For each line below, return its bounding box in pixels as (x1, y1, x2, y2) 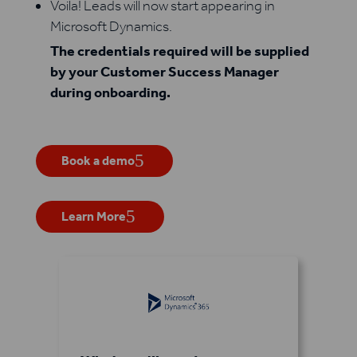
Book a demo (61, 153, 135, 169)
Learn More (61, 209, 126, 225)
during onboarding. (49, 84, 171, 102)
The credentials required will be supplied (49, 42, 309, 61)
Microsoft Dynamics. (49, 18, 172, 36)
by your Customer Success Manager (49, 63, 279, 81)
